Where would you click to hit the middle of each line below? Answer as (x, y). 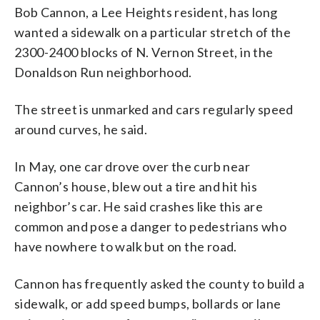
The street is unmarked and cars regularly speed (154, 109)
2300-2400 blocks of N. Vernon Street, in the (144, 52)
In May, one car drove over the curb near (132, 166)
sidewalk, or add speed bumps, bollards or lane (148, 303)
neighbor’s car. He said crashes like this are (139, 206)
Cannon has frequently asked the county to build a (160, 283)
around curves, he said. (81, 129)
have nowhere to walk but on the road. (126, 246)
